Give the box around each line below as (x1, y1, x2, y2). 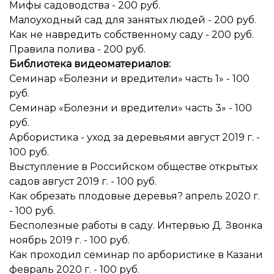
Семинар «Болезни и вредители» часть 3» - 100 (9, 102, 252, 114)
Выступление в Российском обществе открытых (9, 161, 257, 172)
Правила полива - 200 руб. (9, 43, 146, 55)
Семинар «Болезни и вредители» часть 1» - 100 (9, 73, 250, 84)
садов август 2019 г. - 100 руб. (9, 176, 157, 187)
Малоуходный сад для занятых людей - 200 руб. (9, 14, 256, 26)
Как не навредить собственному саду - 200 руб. (9, 29, 254, 40)
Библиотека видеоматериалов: (9, 58, 176, 70)
